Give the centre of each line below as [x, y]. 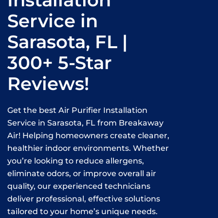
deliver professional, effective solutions [84, 199]
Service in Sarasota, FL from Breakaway [85, 123]
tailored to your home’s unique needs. [82, 212]
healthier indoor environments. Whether [88, 148]
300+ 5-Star [60, 63]
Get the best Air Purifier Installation [77, 110]
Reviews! [48, 84]
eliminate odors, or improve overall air [82, 174]
